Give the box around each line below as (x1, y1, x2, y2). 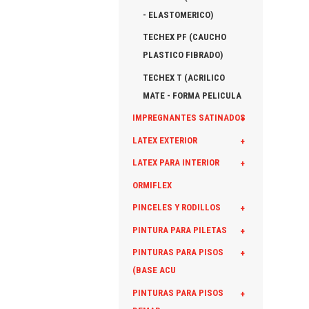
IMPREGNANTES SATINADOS (132, 112, 246, 123)
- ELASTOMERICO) (143, 9, 213, 20)
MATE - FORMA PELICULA (143, 90, 241, 101)
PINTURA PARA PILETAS (132, 224, 227, 235)
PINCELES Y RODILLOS (132, 202, 221, 213)
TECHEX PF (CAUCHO (143, 32, 226, 43)
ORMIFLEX (132, 179, 172, 190)
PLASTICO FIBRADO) (143, 50, 223, 61)
